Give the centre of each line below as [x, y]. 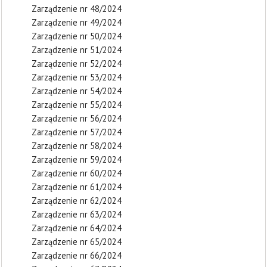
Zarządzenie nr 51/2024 [77, 50]
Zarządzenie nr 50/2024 [77, 36]
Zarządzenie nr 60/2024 [77, 173]
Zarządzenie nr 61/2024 [77, 187]
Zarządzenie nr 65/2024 [77, 242]
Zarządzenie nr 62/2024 [77, 201]
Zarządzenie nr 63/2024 [77, 214]
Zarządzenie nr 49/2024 [77, 22]
